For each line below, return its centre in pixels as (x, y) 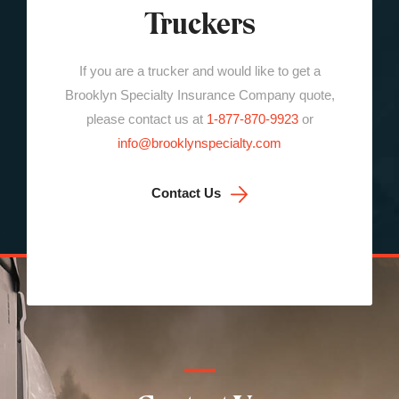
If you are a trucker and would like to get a (199, 71)
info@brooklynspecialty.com (199, 143)
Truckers (199, 24)
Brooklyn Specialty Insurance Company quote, (199, 95)
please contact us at (146, 119)
